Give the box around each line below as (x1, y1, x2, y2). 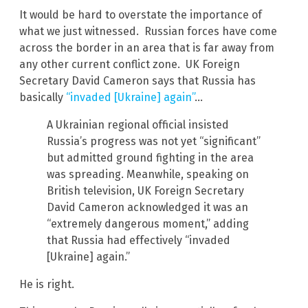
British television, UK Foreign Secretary (47, 184, 244, 197)
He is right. (19, 277, 74, 291)
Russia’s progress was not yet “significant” (47, 134, 261, 148)
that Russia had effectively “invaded (47, 233, 230, 247)
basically (19, 90, 66, 104)
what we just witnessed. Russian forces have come (19, 24, 277, 38)
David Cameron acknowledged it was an (47, 200, 248, 214)
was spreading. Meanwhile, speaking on (47, 167, 249, 181)
